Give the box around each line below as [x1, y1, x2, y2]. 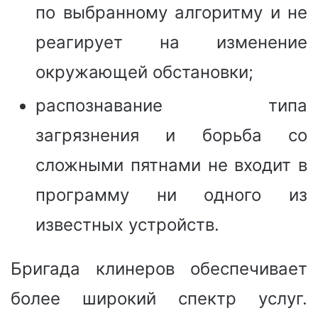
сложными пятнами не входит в [35, 154, 307, 175]
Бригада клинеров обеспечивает [11, 258, 307, 279]
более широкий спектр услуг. [11, 287, 307, 309]
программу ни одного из [35, 184, 307, 205]
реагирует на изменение [35, 31, 307, 53]
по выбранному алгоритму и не [35, 1, 307, 23]
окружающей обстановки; [35, 61, 253, 82]
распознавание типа [35, 94, 307, 116]
